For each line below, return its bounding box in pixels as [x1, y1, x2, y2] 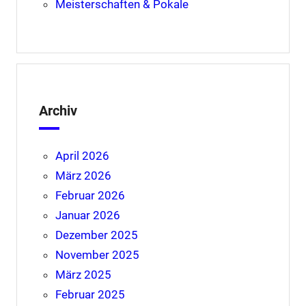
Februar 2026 [55, 189, 125, 203]
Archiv [38, 102, 77, 120]
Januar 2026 [55, 208, 120, 223]
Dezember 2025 [55, 228, 138, 242]
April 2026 [55, 149, 109, 163]
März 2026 [55, 169, 111, 183]
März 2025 [55, 268, 111, 282]
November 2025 [55, 248, 139, 262]
